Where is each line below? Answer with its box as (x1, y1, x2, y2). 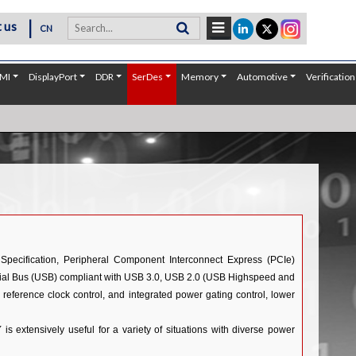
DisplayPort (29, 71, 78, 83)
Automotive (237, 71, 288, 83)
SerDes (132, 71, 164, 83)
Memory (181, 71, 219, 83)
